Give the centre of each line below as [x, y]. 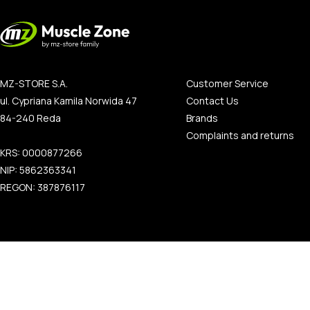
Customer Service [227, 83]
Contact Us [212, 101]
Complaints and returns [240, 135]
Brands [202, 118]
